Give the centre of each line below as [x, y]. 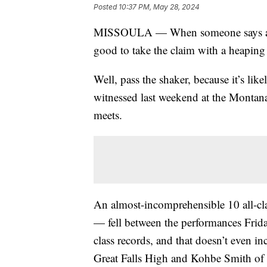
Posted [106, 7]
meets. [108, 115]
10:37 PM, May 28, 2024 [159, 7]
